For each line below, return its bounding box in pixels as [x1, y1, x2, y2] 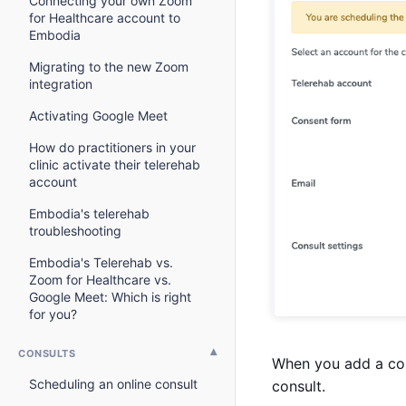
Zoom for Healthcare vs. [29, 272, 171, 287]
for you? [29, 306, 77, 322]
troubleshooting [29, 223, 121, 238]
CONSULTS [18, 346, 76, 360]
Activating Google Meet [29, 108, 168, 123]
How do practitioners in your [29, 140, 196, 155]
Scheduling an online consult [29, 376, 198, 391]
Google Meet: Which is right [29, 289, 191, 304]
